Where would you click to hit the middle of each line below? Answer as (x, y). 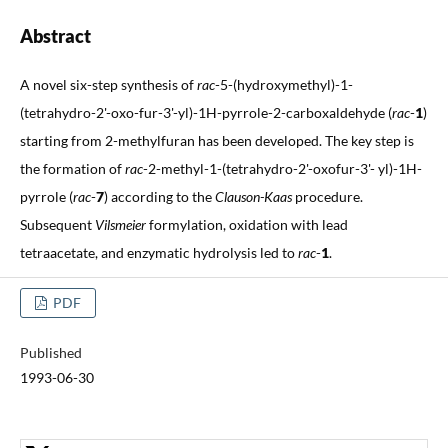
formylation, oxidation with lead (246, 224)
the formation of (72, 168)
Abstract (55, 35)
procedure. (327, 196)
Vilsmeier (120, 224)
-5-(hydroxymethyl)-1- (283, 84)
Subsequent (57, 224)
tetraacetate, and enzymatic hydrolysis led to (158, 252)
